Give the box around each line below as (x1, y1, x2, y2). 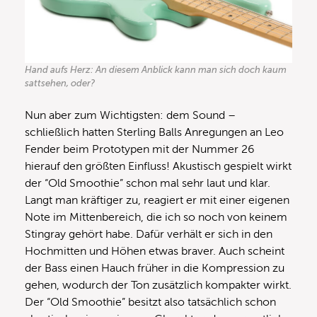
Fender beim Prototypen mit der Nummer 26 (25, 143, 255, 156)
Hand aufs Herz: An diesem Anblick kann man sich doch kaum (25, 64, 287, 76)
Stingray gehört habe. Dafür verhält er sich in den (25, 228, 272, 241)
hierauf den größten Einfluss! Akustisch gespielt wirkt (25, 160, 292, 173)
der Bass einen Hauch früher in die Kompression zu (25, 262, 284, 275)
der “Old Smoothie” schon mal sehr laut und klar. (25, 177, 270, 190)
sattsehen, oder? (25, 78, 95, 89)
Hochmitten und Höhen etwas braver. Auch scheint (25, 245, 284, 258)
